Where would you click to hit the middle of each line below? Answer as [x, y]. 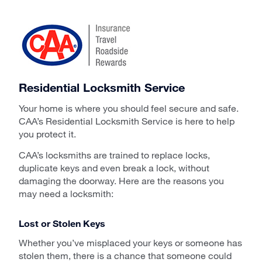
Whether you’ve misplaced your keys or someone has [130, 242]
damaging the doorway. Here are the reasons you [121, 180]
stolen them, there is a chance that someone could [125, 255]
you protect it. [47, 133]
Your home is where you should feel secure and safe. [129, 108]
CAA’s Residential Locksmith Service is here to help [127, 120]
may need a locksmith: [66, 193]
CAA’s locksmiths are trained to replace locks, [114, 154]
